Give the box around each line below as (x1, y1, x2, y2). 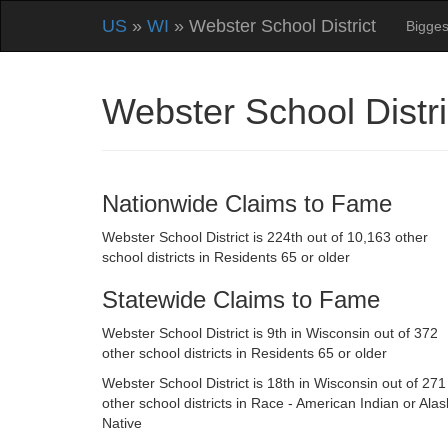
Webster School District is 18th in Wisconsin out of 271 (102, 375, 446, 391)
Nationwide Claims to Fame (102, 190, 392, 217)
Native (102, 415, 142, 431)
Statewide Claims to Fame (102, 286, 380, 313)
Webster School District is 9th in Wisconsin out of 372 (102, 325, 438, 341)
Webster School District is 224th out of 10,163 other (102, 229, 428, 245)
